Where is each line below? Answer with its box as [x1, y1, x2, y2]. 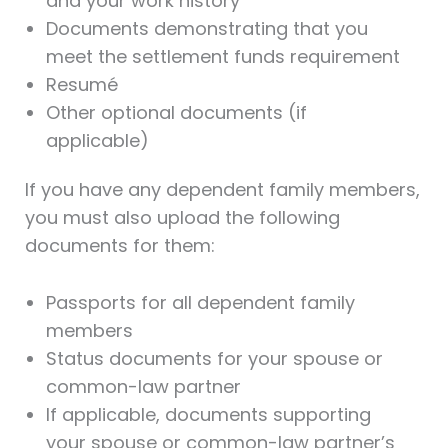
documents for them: [24, 233, 215, 259]
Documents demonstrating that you [45, 16, 368, 42]
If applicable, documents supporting [45, 402, 371, 428]
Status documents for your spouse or [45, 346, 383, 372]
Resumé [45, 72, 118, 98]
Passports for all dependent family [45, 290, 355, 316]
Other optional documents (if [45, 100, 307, 126]
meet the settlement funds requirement [45, 44, 400, 70]
